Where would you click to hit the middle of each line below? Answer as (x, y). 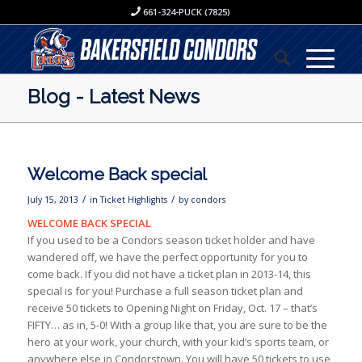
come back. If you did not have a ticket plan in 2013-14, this (169, 274)
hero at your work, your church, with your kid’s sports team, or (178, 342)
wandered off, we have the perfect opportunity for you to (167, 257)
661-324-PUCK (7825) (186, 12)
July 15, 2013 (53, 200)
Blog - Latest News (113, 97)
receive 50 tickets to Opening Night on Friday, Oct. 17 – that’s (172, 308)
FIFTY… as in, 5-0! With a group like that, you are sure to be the (177, 325)
